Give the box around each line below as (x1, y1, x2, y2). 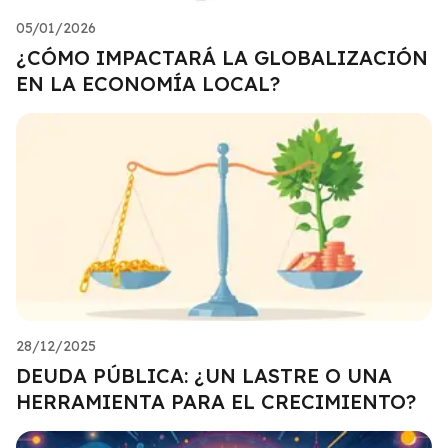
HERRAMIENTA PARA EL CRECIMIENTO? (16, 388, 416, 414)
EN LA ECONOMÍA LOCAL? (16, 70, 280, 96)
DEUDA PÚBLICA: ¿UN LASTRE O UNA (16, 362, 392, 388)
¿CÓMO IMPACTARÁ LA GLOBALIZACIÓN (16, 44, 428, 70)
